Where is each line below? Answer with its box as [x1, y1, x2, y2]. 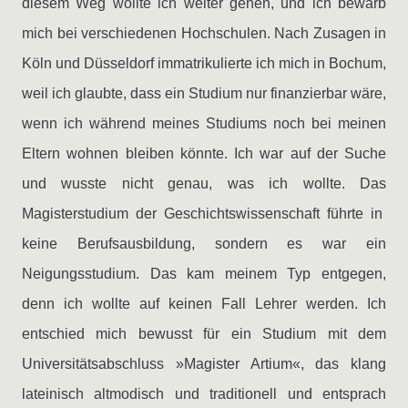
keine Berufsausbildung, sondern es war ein [22, 236, 386, 251]
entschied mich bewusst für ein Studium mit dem [22, 326, 386, 342]
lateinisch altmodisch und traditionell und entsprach [22, 386, 386, 402]
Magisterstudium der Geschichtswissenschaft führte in [22, 206, 386, 221]
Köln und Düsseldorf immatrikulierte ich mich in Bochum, [22, 56, 386, 71]
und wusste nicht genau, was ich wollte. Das [22, 176, 386, 191]
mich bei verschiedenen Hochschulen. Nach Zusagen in [22, 25, 386, 41]
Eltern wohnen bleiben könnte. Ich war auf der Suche [22, 146, 386, 161]
